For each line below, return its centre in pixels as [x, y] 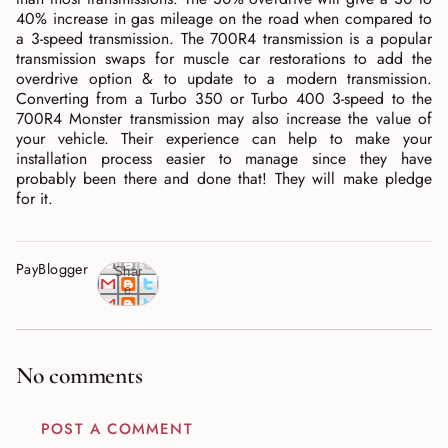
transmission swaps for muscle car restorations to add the [224, 58]
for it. [34, 198]
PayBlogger [52, 269]
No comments [79, 375]
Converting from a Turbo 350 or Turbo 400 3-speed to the [224, 98]
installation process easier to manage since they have [224, 158]
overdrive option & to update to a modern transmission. [224, 78]
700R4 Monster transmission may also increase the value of [224, 118]
